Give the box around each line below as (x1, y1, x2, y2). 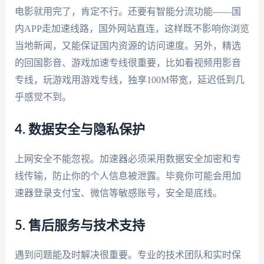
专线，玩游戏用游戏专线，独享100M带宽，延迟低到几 (14, 75, 245, 85)
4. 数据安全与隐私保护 (14, 123, 145, 136)
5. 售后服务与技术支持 (14, 219, 145, 232)
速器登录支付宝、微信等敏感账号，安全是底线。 (14, 187, 222, 198)
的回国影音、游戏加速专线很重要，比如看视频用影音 (14, 58, 241, 68)
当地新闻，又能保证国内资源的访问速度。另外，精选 (14, 41, 241, 51)
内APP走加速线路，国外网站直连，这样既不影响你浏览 (14, 24, 249, 34)
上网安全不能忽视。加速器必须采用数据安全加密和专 (14, 153, 241, 164)
